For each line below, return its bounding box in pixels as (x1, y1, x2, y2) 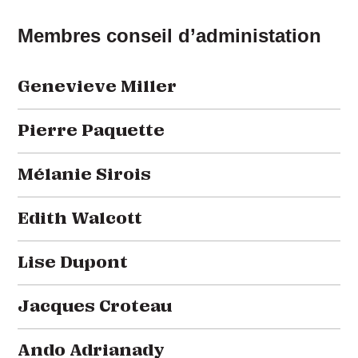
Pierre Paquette (18, 121, 165, 141)
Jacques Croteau (18, 297, 173, 316)
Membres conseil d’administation (18, 25, 322, 47)
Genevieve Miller (18, 78, 177, 97)
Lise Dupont (18, 253, 129, 272)
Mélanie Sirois (18, 165, 152, 185)
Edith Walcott (18, 209, 143, 229)
